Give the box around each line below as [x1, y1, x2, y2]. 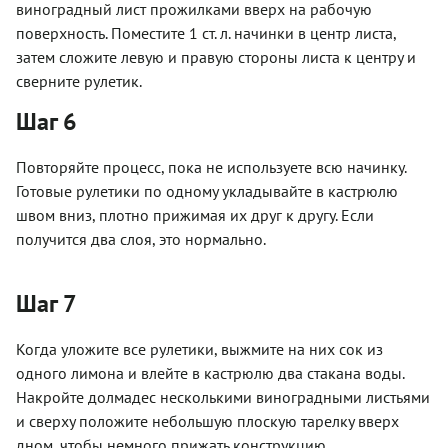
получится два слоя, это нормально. [16, 228, 266, 249]
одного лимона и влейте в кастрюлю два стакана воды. [16, 362, 404, 383]
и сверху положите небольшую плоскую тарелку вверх [16, 410, 399, 431]
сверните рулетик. [16, 70, 142, 91]
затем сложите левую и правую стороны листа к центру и [16, 46, 416, 67]
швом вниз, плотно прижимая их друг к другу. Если [16, 204, 374, 225]
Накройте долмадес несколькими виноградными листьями [16, 386, 430, 407]
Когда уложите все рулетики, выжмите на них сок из [16, 338, 383, 359]
